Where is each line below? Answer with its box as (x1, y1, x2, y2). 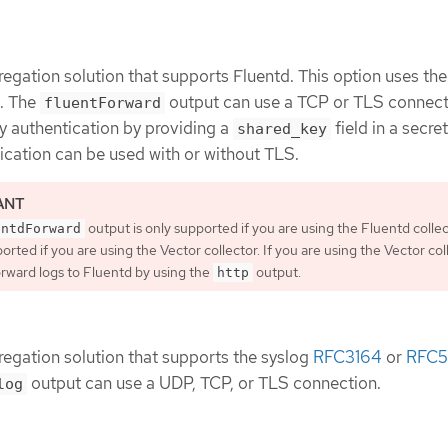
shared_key (237, 119, 327, 138)
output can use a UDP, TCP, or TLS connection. (27, 371, 381, 394)
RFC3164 (313, 345, 382, 368)
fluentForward (44, 93, 161, 112)
